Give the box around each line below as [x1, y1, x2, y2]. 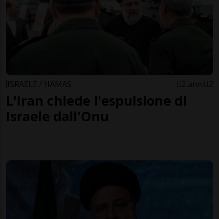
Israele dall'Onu [6, 107, 109, 125]
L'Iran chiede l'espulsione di [6, 91, 187, 109]
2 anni [181, 78, 204, 89]
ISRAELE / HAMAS [7, 78, 71, 89]
